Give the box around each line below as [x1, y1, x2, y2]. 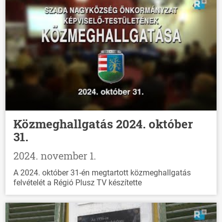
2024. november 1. [13, 149, 97, 163]
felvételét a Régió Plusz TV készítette [13, 178, 142, 188]
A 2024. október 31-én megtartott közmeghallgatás [13, 168, 191, 178]
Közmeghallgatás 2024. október [13, 116, 193, 132]
